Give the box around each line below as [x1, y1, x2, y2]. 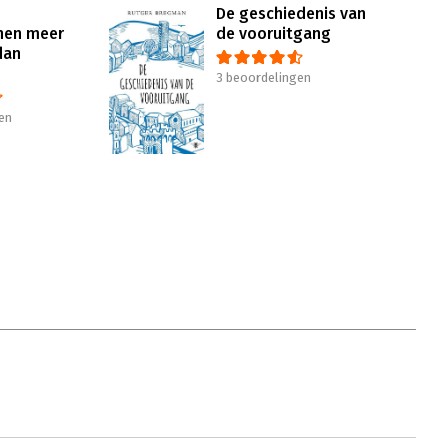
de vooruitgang [216, 24, 331, 43]
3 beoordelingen [216, 70, 311, 85]
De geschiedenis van [216, 4, 366, 23]
